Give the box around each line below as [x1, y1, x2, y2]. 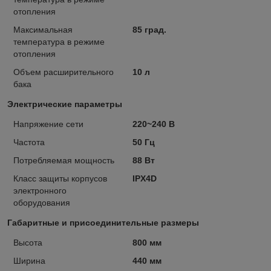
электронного [13, 185, 67, 195]
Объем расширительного [13, 67, 114, 77]
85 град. [132, 24, 166, 34]
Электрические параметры [7, 99, 122, 109]
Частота [13, 137, 45, 147]
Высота [13, 237, 42, 247]
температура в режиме [13, 36, 105, 47]
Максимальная [13, 24, 73, 34]
